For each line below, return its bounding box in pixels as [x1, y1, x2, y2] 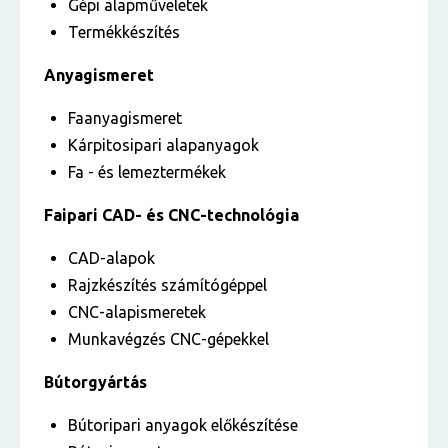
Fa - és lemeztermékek [68, 163, 226, 181]
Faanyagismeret [68, 109, 186, 127]
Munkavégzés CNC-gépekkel [68, 330, 269, 348]
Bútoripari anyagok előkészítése [68, 416, 298, 434]
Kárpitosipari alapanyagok [68, 136, 263, 154]
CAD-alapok [68, 249, 155, 267]
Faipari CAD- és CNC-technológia [44, 206, 303, 224]
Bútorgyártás [44, 373, 147, 391]
